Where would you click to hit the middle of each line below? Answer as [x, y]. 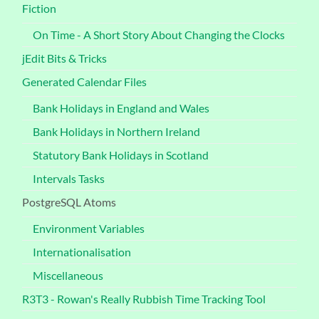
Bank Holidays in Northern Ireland [117, 132]
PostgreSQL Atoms [69, 202]
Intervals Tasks [69, 179]
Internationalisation [82, 252]
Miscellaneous [68, 276]
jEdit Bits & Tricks [65, 58]
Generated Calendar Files [85, 82]
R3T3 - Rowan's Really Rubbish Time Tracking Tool [144, 299]
